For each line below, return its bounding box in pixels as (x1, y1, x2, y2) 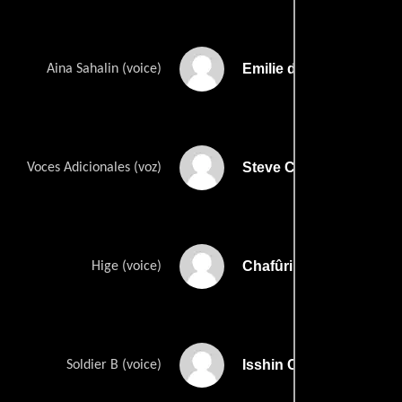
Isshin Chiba (242, 357, 328, 373)
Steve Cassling (242, 160, 345, 176)
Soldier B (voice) (66, 358, 162, 373)
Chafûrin (242, 258, 301, 275)
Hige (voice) (92, 259, 162, 275)
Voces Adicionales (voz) (27, 161, 162, 176)
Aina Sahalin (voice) (47, 62, 162, 77)
